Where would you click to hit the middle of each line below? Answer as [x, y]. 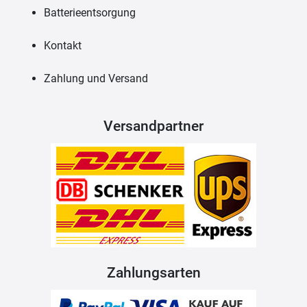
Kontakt [63, 45]
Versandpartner [153, 126]
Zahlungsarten [153, 272]
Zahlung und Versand [96, 78]
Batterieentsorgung [90, 12]
